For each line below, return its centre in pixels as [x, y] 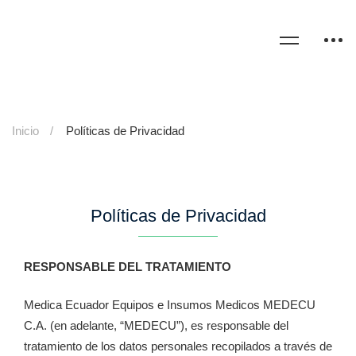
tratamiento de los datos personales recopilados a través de [178, 346]
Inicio [25, 130]
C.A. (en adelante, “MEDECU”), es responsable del [156, 326]
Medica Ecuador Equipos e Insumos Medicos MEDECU [170, 305]
